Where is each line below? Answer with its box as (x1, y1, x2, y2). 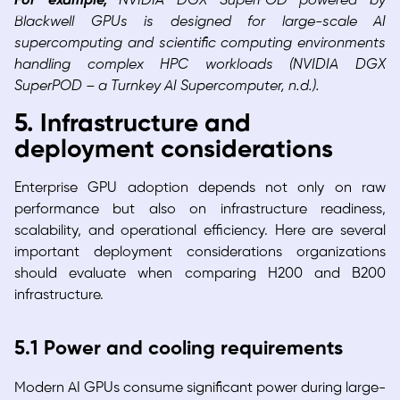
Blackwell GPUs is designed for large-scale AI (14, 14, 386, 30)
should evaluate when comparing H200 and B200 (14, 266, 386, 282)
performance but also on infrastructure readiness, (14, 202, 386, 218)
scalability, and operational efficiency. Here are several (14, 223, 386, 239)
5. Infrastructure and (14, 112, 251, 138)
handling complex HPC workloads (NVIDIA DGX (14, 57, 386, 73)
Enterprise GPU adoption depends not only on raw (14, 180, 386, 196)
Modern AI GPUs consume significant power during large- (14, 380, 386, 396)
